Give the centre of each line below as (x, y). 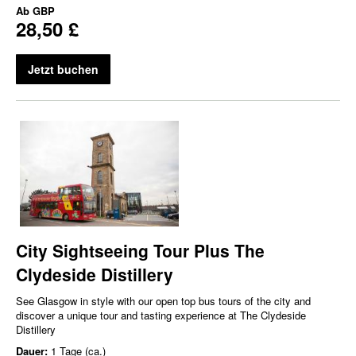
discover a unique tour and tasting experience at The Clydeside (161, 315)
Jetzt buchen (63, 69)
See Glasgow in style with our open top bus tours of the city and (163, 300)
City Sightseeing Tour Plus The (140, 250)
